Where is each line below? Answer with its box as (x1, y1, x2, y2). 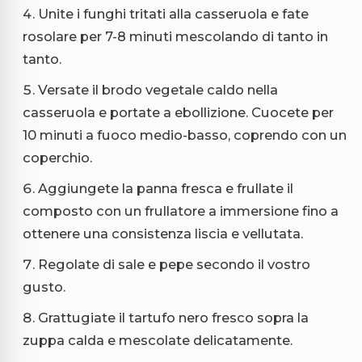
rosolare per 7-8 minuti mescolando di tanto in (23, 28, 328, 45)
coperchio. (23, 149, 92, 166)
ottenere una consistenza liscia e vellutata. (23, 225, 303, 242)
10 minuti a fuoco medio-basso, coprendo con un (23, 127, 347, 144)
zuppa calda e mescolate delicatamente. (23, 332, 293, 349)
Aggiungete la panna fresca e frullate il (38, 180, 293, 197)
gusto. (23, 279, 65, 296)
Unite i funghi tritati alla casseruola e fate (38, 6, 309, 23)
